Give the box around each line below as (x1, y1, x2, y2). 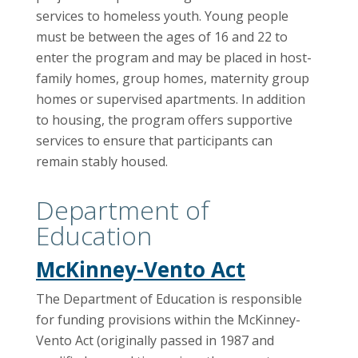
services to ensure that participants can (36, 132, 272, 150)
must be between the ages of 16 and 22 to (36, 28, 288, 46)
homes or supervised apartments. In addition (36, 90, 305, 109)
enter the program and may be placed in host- (36, 49, 312, 67)
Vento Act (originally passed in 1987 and (36, 331, 274, 349)
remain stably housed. (36, 153, 168, 171)
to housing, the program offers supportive (36, 111, 292, 129)
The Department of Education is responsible (36, 289, 302, 308)
